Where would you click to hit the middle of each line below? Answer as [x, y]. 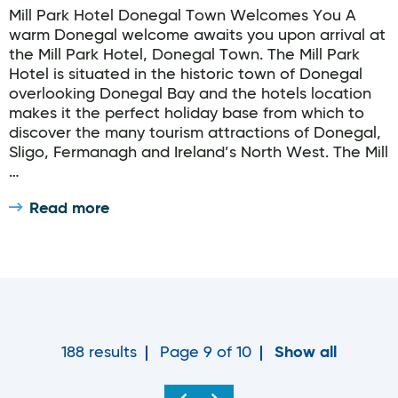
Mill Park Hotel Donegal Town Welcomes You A [183, 16]
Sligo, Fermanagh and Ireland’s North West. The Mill [199, 153]
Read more [69, 209]
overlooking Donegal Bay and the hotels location [190, 94]
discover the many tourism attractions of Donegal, [195, 133]
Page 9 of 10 [206, 353]
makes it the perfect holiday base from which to [187, 114]
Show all [306, 353]
